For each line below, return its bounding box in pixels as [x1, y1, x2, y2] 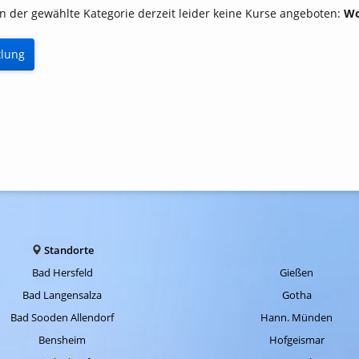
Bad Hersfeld [31, 265, 93, 280]
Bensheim [38, 333, 87, 347]
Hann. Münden [260, 310, 333, 325]
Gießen [280, 265, 314, 280]
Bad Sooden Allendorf [10, 310, 115, 325]
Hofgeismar [268, 333, 325, 347]
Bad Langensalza [22, 288, 103, 302]
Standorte [43, 243, 94, 257]
